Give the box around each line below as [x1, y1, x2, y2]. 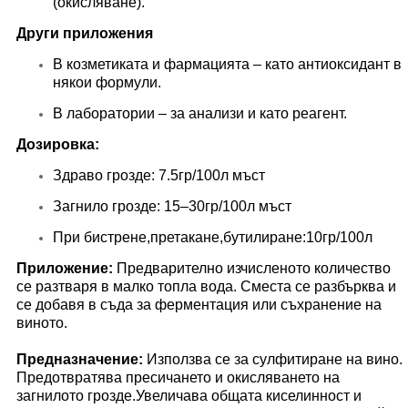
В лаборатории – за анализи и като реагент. [53, 105, 347, 121]
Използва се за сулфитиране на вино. [147, 351, 403, 367]
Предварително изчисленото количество [117, 260, 391, 276]
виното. [16, 314, 67, 331]
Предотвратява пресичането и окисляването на [16, 369, 340, 385]
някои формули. [53, 74, 161, 90]
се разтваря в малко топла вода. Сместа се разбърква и [16, 278, 396, 294]
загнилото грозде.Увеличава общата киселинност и [16, 387, 362, 403]
